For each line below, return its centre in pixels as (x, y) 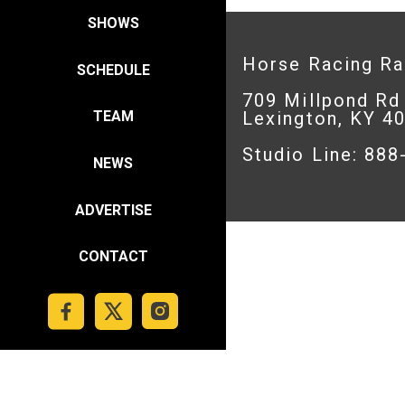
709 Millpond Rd (322, 100)
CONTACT (113, 257)
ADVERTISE (113, 210)
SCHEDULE (113, 70)
